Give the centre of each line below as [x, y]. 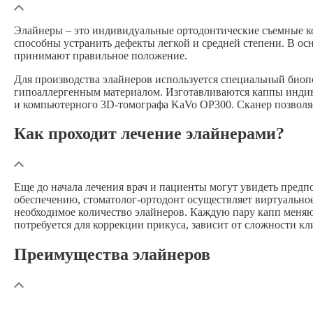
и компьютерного [57, 104]
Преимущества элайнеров [112, 255]
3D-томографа [134, 104]
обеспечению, [49, 200]
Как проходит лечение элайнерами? [149, 134]
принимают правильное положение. [101, 55]
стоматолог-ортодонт [134, 200]
